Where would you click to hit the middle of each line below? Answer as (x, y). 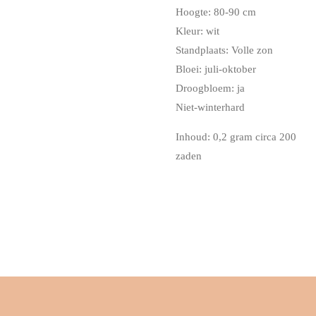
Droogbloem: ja (210, 88)
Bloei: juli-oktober (216, 69)
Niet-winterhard (210, 107)
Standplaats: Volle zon (224, 50)
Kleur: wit (197, 31)
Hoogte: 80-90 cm (216, 12)
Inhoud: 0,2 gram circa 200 (236, 136)
